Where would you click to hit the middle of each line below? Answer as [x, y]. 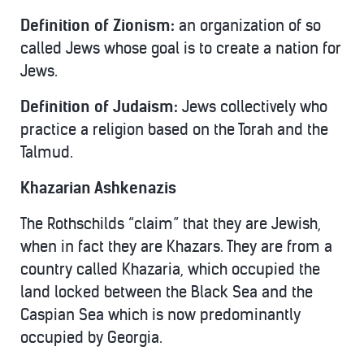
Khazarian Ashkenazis [98, 188]
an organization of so [248, 26]
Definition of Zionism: [97, 26]
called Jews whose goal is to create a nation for [181, 48]
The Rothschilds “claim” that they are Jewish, [171, 224]
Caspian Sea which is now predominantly [160, 315]
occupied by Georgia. [91, 338]
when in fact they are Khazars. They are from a [176, 247]
